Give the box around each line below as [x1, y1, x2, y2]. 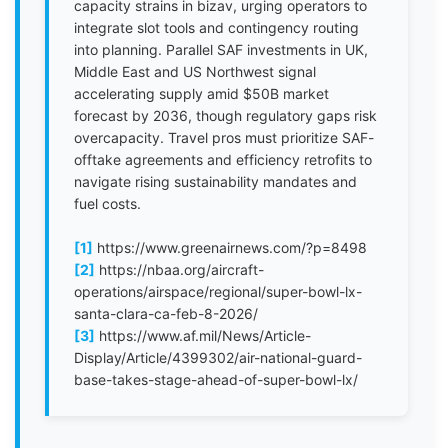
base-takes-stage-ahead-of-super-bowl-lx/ [74, 371, 358, 388]
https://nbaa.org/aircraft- [95, 261, 264, 278]
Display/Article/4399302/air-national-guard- [74, 349, 362, 366]
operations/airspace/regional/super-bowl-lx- [74, 283, 362, 300]
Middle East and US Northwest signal [74, 63, 316, 80]
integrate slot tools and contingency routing [74, 19, 359, 36]
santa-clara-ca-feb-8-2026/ [74, 305, 258, 322]
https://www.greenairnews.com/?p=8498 [93, 239, 367, 256]
